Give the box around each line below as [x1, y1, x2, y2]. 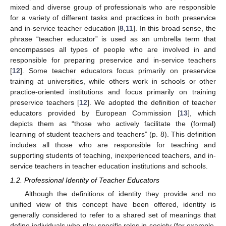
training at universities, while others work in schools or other [10, 77, 216, 86]
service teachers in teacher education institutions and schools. [10, 162, 208, 171]
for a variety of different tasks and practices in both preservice [10, 14, 216, 22]
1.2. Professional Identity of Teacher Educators [10, 176, 159, 185]
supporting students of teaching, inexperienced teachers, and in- [10, 151, 216, 160]
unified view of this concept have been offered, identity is [10, 200, 216, 209]
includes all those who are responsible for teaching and [10, 141, 216, 149]
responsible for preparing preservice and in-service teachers [10, 56, 216, 65]
